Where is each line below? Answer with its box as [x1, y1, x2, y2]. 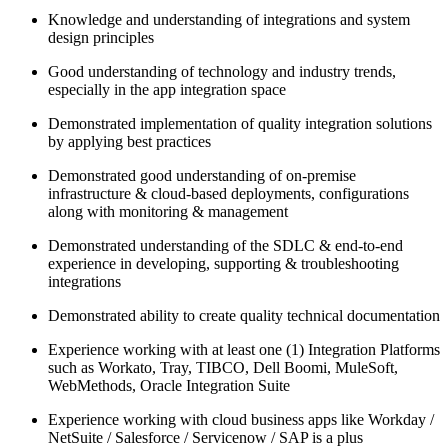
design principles [48, 28, 154, 46]
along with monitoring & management [48, 202, 288, 220]
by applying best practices [48, 132, 211, 150]
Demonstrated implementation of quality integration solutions [48, 114, 432, 132]
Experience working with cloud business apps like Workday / [48, 410, 434, 428]
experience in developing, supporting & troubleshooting [48, 254, 399, 272]
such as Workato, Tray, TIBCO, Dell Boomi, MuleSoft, [48, 358, 398, 376]
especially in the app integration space [48, 80, 286, 98]
